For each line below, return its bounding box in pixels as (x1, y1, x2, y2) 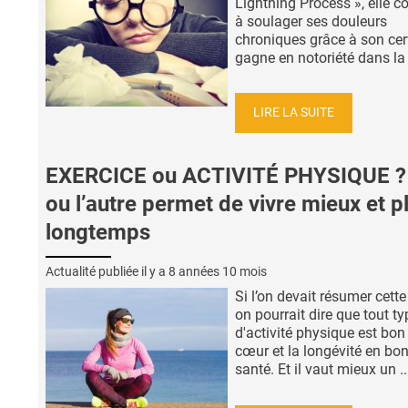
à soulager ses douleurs (235, 12, 387, 30)
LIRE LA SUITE (253, 105, 334, 121)
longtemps (46, 219, 150, 246)
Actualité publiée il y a (46, 263, 168, 279)
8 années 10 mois (168, 263, 267, 279)
